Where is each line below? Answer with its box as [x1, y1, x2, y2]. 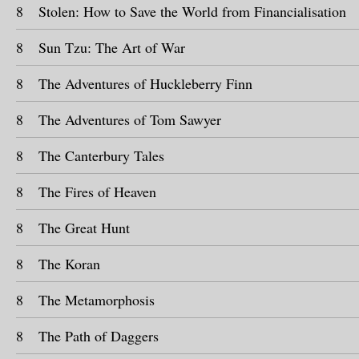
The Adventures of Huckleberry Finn [38, 74, 252, 93]
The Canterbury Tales [38, 146, 164, 165]
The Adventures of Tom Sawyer [38, 110, 221, 129]
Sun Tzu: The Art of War [38, 38, 185, 57]
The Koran [38, 254, 100, 273]
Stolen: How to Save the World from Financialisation [38, 2, 346, 21]
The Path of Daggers [38, 326, 159, 345]
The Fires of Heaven [38, 182, 156, 201]
